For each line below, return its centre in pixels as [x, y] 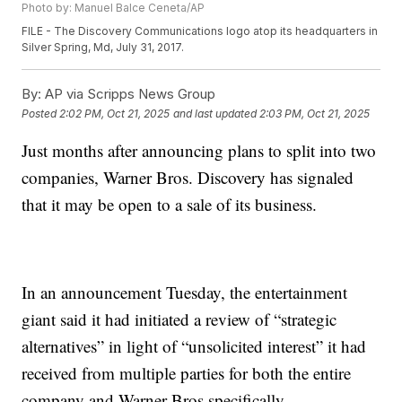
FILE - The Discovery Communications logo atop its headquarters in [200, 31]
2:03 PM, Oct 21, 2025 [315, 113]
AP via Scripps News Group [129, 94]
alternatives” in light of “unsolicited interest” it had [194, 346]
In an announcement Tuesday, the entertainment [185, 293]
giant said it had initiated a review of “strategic [179, 319]
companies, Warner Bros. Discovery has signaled [188, 178]
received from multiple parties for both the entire [187, 373]
